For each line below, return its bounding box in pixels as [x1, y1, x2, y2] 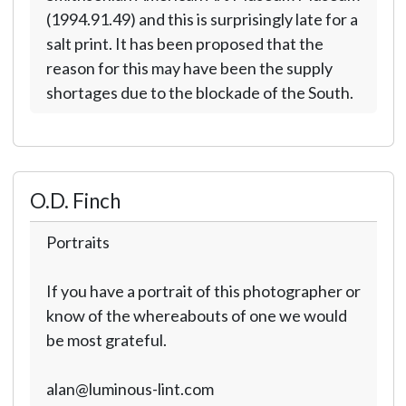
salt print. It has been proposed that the [45, 34, 324, 53]
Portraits [45, 232, 110, 252]
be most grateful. [45, 330, 167, 350]
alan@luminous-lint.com [45, 379, 214, 399]
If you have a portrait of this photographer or [45, 281, 361, 301]
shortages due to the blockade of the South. [45, 82, 353, 102]
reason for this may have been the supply [45, 58, 333, 78]
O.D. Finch [29, 188, 121, 213]
